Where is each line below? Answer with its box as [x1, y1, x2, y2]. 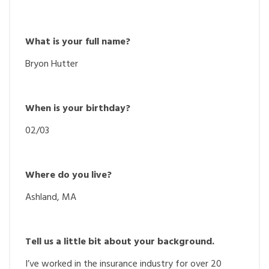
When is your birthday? [25, 101, 130, 116]
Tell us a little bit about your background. [25, 234, 214, 250]
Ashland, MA [25, 190, 76, 205]
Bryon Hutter [25, 56, 78, 72]
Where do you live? [25, 168, 112, 183]
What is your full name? [25, 34, 130, 50]
